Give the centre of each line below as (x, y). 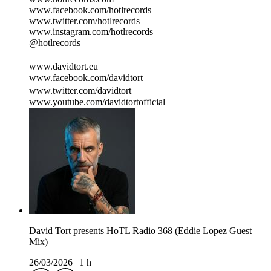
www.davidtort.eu (67, 67)
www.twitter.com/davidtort (83, 91)
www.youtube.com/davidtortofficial (97, 102)
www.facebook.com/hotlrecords (90, 10)
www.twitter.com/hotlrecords (84, 21)
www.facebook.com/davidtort (86, 78)
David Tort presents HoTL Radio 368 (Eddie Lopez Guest (140, 231)
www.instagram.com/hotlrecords (91, 32)
